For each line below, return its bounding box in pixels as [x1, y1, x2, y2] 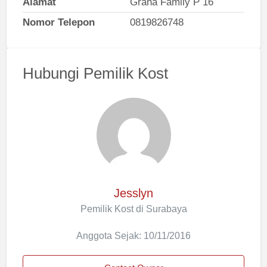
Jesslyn [114, 186, 153, 200]
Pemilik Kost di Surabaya [80, 203, 187, 214]
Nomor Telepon [22, 16, 95, 28]
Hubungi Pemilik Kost [22, 65, 168, 82]
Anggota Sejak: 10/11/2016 [76, 230, 191, 241]
